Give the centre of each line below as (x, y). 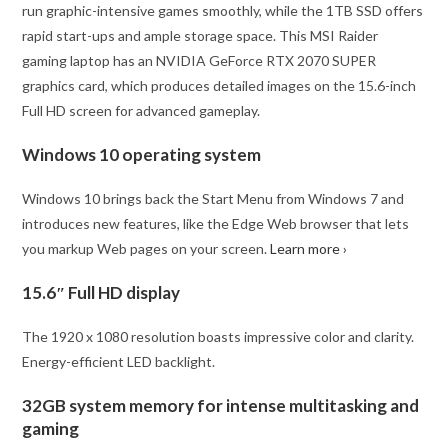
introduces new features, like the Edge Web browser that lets (216, 223)
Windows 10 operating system (142, 154)
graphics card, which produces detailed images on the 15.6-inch (219, 85)
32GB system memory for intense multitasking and (221, 405)
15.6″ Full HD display (101, 292)
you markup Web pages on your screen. (146, 248)
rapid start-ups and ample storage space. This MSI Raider (200, 35)
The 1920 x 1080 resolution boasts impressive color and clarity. (218, 336)
